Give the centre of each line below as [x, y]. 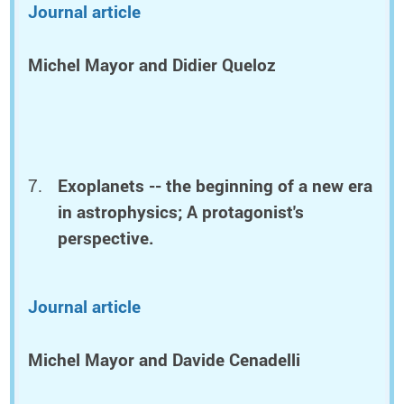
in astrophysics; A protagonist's [181, 212]
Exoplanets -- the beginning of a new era [216, 186]
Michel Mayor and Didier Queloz [152, 64]
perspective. [106, 239]
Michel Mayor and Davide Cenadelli [164, 359]
